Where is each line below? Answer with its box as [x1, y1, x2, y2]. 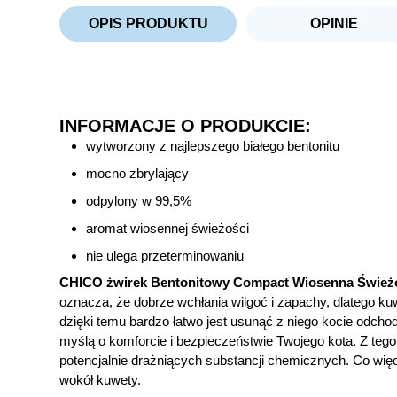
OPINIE [310, 16, 359, 32]
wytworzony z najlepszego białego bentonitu [86, 138, 340, 154]
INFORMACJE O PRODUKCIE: [59, 116, 312, 136]
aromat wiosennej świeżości [86, 221, 250, 237]
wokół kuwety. [59, 372, 142, 388]
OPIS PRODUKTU [88, 16, 208, 32]
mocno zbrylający [86, 166, 190, 182]
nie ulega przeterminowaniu [86, 248, 245, 264]
